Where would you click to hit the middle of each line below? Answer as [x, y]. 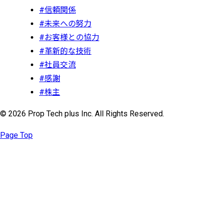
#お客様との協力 [69, 37]
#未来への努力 [65, 23]
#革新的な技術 [65, 51]
